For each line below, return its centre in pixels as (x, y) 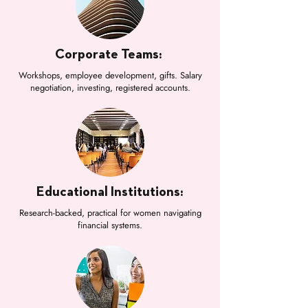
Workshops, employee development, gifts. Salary (110, 75)
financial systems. (110, 225)
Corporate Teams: (110, 54)
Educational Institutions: (110, 192)
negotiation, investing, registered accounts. (110, 88)
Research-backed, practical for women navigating (110, 213)
